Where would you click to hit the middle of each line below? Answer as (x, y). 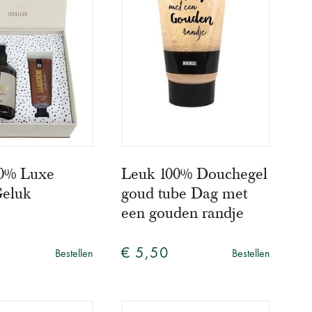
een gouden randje (183, 213)
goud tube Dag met (185, 194)
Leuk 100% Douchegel (195, 174)
